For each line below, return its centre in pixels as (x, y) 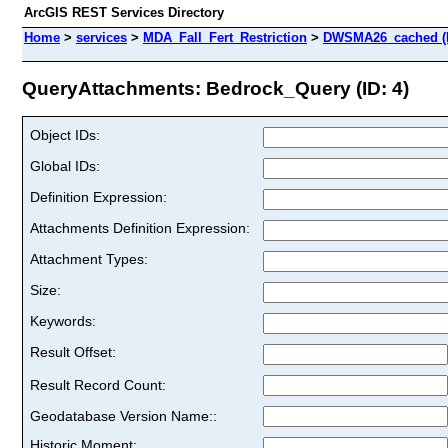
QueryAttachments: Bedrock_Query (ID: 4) (215, 88)
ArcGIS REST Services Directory (124, 12)
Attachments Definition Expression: (140, 227)
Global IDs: (65, 165)
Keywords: (63, 320)
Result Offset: (73, 351)
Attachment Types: (89, 258)
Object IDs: (65, 134)
